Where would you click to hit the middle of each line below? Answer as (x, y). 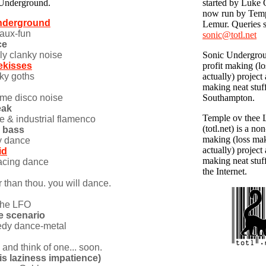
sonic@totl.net (229, 35)
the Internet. (225, 171)
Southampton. (229, 98)
